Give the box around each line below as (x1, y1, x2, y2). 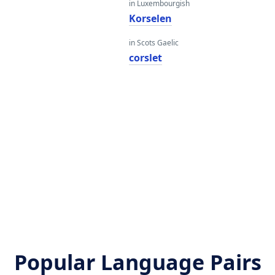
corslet (128, 51, 162, 64)
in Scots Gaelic (128, 37, 179, 48)
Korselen (128, 12, 172, 25)
